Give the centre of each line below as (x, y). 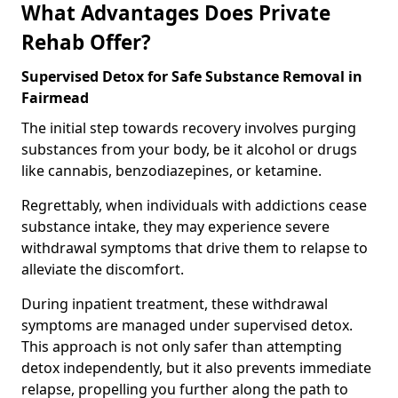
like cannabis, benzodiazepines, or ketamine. (171, 170)
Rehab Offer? (86, 42)
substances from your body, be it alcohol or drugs (189, 149)
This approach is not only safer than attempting (182, 346)
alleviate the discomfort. (103, 269)
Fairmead (55, 97)
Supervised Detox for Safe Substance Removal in (192, 76)
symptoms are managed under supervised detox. (187, 325)
